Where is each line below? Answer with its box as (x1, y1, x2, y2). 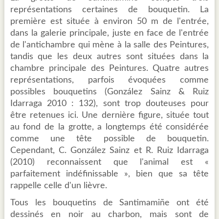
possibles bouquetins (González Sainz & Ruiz (10, 88, 209, 97)
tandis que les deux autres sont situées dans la (10, 52, 209, 62)
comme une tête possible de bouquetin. (10, 134, 209, 144)
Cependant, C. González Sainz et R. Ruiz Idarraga (10, 146, 209, 155)
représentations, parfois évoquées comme (10, 76, 209, 85)
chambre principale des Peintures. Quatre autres (10, 64, 209, 73)
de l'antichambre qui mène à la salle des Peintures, (10, 41, 209, 50)
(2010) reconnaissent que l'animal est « (10, 158, 209, 167)
